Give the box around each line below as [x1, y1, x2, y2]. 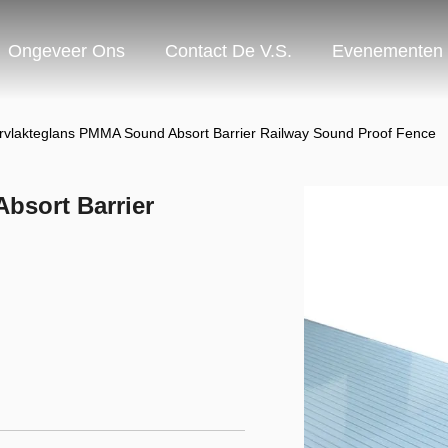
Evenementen [332, 41, 443, 62]
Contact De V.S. [165, 41, 292, 62]
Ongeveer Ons [8, 41, 125, 62]
